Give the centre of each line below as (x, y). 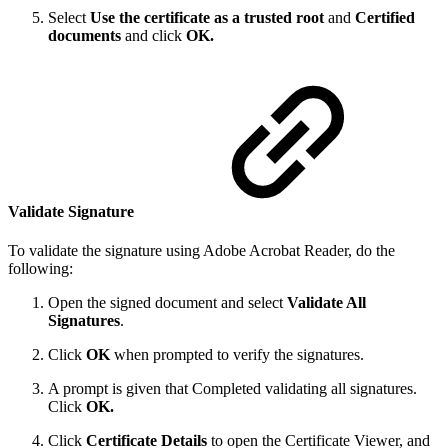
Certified (385, 18)
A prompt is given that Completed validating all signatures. (232, 388)
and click (153, 36)
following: (40, 268)
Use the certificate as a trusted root (207, 18)
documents (84, 36)
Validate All (326, 302)
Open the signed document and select (167, 302)
